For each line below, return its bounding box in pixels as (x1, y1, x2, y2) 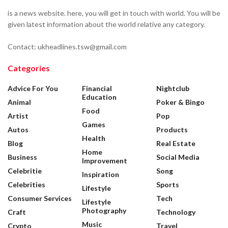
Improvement (82, 156, 127, 165)
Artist (8, 111, 28, 120)
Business (8, 152, 37, 161)
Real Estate (156, 138, 195, 148)
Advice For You (8, 83, 58, 93)
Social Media (156, 152, 199, 161)
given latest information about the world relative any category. (8, 19, 205, 28)
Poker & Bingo (156, 97, 205, 106)
